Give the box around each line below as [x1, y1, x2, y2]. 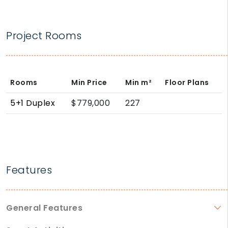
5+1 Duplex [10, 97, 55, 109]
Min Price [71, 77, 107, 88]
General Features [6, 202, 82, 214]
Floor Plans [165, 77, 209, 88]
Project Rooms [6, 28, 82, 43]
